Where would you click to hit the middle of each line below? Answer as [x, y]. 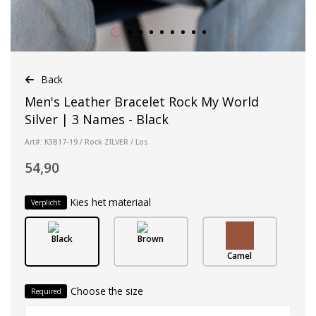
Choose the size [107, 291]
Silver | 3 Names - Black [97, 119]
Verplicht [46, 202]
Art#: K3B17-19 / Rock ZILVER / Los [86, 141]
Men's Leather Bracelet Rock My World [142, 101]
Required [46, 291]
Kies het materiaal [111, 202]
